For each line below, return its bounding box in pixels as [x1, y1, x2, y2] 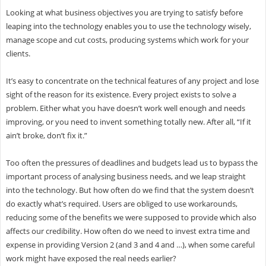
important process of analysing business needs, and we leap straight [5, 170, 246, 182]
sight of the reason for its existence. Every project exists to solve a [5, 88, 236, 100]
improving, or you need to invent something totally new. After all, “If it [5, 116, 251, 127]
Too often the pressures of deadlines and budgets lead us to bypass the [5, 157, 258, 168]
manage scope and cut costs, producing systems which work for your [5, 34, 249, 45]
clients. [5, 47, 30, 59]
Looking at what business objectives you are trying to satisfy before [5, 7, 243, 18]
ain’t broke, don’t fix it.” [5, 129, 87, 141]
